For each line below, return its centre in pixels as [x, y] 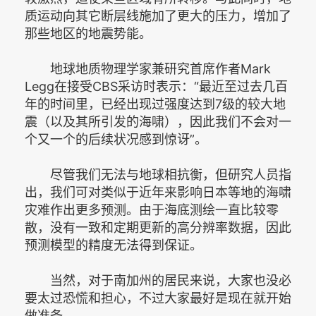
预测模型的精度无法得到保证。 [114, 245]
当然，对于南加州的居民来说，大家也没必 [158, 280]
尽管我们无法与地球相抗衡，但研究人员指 [158, 175]
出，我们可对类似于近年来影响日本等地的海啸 [158, 192]
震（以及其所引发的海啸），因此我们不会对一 [158, 122]
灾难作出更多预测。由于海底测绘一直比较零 [152, 210]
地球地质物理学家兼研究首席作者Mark [148, 69]
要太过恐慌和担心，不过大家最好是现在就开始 [158, 298]
